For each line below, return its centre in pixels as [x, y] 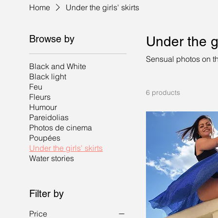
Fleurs [40, 97]
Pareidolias [49, 117]
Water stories [52, 158]
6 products [163, 92]
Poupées [45, 138]
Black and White [58, 66]
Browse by [52, 39]
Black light [48, 76]
